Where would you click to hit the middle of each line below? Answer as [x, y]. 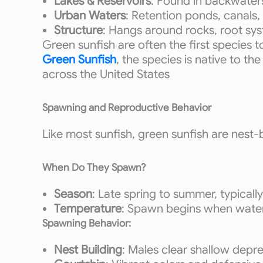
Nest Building [88, 250]
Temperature [88, 209]
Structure [78, 30]
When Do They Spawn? [94, 168]
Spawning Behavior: [87, 223]
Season [73, 194]
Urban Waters [90, 16]
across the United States [106, 74]
